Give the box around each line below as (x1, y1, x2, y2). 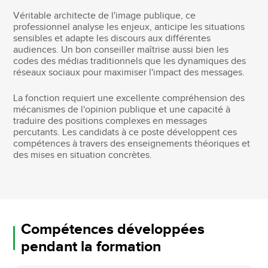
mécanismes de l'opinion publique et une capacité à (13, 104, 231, 116)
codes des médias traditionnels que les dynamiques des (13, 56, 246, 68)
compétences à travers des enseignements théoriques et (13, 138, 251, 150)
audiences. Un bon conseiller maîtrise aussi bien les (13, 44, 229, 56)
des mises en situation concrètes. (13, 150, 153, 162)
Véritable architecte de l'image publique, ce (13, 10, 196, 22)
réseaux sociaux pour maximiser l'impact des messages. (13, 67, 245, 79)
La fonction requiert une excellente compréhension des (13, 93, 245, 105)
